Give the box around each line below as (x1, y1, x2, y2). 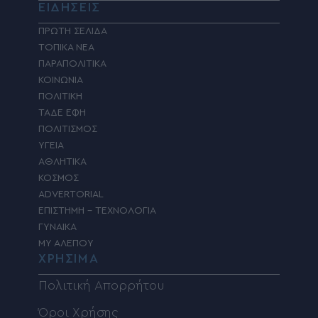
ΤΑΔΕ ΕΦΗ (38, 107, 86, 118)
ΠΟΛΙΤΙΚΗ (38, 91, 82, 102)
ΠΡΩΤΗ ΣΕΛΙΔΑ (38, 26, 107, 36)
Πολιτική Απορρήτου (38, 278, 165, 292)
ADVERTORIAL (38, 189, 104, 199)
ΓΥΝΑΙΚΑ (38, 221, 77, 232)
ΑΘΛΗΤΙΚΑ (38, 156, 87, 167)
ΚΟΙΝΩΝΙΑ (38, 75, 83, 85)
